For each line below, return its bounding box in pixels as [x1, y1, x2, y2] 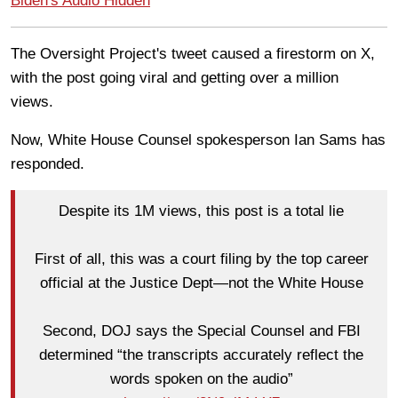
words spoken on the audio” [109, 370, 293, 388]
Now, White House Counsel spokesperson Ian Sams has [11, 131, 386, 148]
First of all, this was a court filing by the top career [34, 251, 369, 268]
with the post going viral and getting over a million [11, 68, 338, 86]
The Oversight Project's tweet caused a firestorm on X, [11, 44, 375, 62]
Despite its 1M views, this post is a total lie [59, 203, 344, 220]
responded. [11, 155, 89, 172]
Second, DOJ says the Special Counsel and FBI [42, 322, 361, 340]
